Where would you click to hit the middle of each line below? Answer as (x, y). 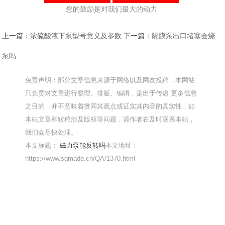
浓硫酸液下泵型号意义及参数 (76, 36)
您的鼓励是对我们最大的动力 (111, 9)
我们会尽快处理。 (51, 133)
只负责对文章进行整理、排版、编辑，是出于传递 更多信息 (111, 93)
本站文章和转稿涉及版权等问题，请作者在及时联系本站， (110, 120)
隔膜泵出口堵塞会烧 (184, 36)
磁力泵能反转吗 (83, 146)
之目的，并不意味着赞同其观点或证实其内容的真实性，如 (110, 106)
